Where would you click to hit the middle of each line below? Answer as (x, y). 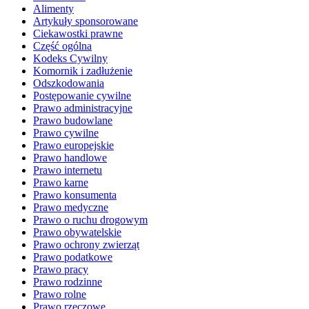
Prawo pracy (61, 270)
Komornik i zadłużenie (83, 71)
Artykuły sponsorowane (86, 21)
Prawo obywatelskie (77, 232)
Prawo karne (61, 183)
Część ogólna (62, 46)
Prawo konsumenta (75, 195)
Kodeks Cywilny (70, 59)
